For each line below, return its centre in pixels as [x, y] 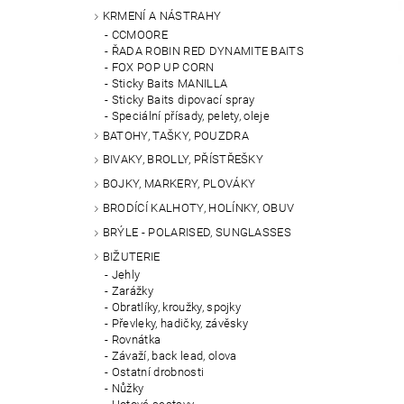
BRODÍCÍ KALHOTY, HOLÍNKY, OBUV [198, 208]
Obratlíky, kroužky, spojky [176, 308]
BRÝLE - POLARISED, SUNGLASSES [197, 232]
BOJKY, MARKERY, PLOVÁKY [179, 184]
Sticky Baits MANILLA [170, 83]
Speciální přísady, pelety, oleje [191, 115]
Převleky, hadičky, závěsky [180, 324]
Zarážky [133, 291]
